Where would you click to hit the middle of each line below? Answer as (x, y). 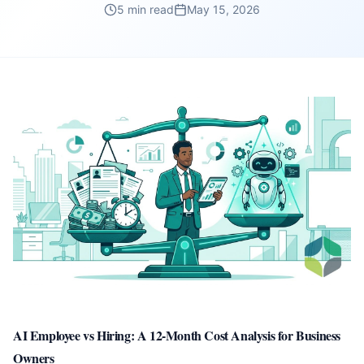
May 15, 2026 (223, 9)
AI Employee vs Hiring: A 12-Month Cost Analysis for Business (177, 336)
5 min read (145, 9)
